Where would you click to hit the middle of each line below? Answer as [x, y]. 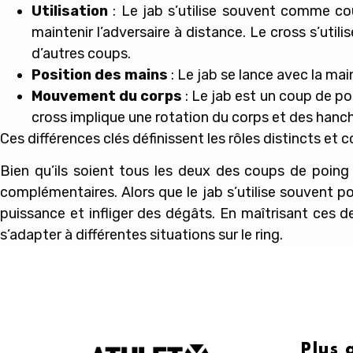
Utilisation [70, 11]
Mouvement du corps [107, 96]
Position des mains [100, 74]
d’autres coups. [81, 53]
